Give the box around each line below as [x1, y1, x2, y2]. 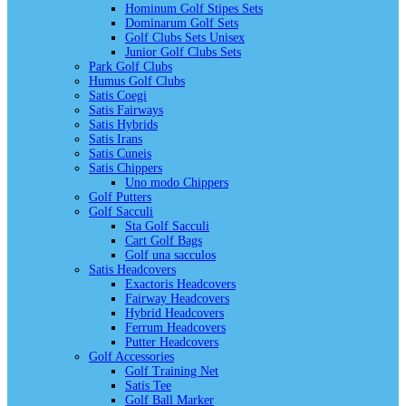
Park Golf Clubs [89, 59, 172, 73]
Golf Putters [89, 189, 151, 204]
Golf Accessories [89, 349, 174, 363]
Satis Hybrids [89, 117, 158, 131]
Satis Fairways [89, 102, 163, 117]
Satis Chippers [89, 160, 162, 175]
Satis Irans [89, 131, 142, 146]
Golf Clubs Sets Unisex [125, 30, 245, 44]
